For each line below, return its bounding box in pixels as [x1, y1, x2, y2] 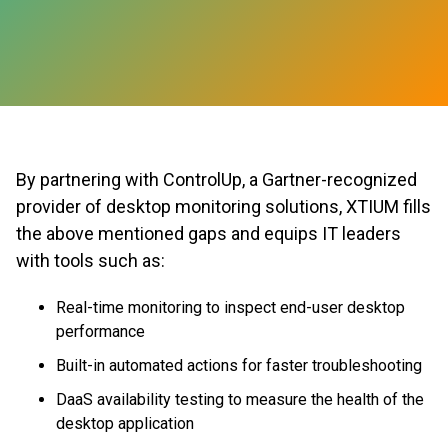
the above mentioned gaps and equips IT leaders [16, 222, 401, 244]
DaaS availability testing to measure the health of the [56, 390, 424, 410]
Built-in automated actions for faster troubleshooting [56, 356, 426, 376]
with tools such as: [16, 249, 169, 271]
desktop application [56, 414, 198, 434]
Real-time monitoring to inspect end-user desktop [56, 298, 405, 318]
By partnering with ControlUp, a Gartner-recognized [16, 168, 417, 190]
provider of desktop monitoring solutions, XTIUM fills [16, 195, 431, 217]
